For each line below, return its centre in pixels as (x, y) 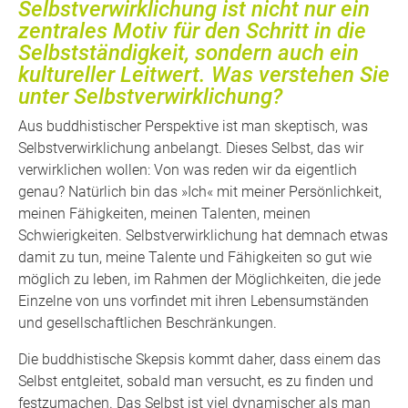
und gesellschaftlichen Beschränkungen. (148, 322)
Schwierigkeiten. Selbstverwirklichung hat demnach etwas (203, 235)
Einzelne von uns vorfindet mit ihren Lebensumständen (194, 301)
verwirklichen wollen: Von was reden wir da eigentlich (188, 169)
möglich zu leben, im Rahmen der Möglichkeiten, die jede (199, 279)
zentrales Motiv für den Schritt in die (192, 31)
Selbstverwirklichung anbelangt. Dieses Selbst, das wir (191, 148)
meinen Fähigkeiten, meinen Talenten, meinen (164, 213)
